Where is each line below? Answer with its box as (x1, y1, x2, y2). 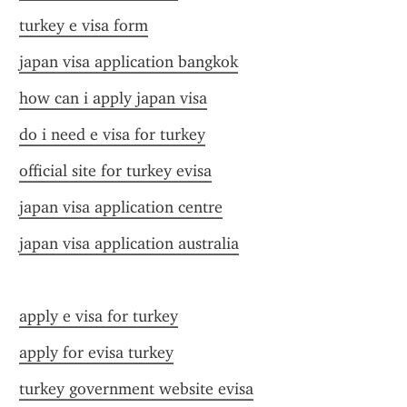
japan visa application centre (19, 197, 223, 217)
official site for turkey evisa (19, 161, 212, 181)
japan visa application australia (19, 233, 239, 253)
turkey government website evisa (19, 379, 253, 399)
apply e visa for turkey (19, 306, 178, 326)
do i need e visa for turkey (19, 124, 205, 144)
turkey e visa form (19, 15, 148, 35)
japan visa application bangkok (19, 52, 238, 72)
